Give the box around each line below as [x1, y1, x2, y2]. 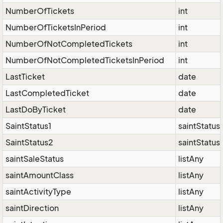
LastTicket [5, 72, 45, 82]
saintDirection [5, 203, 59, 213]
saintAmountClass [5, 170, 74, 180]
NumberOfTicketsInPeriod [5, 22, 106, 32]
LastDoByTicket [5, 105, 66, 114]
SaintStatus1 [5, 121, 51, 131]
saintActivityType [5, 187, 71, 197]
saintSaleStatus [5, 154, 64, 164]
